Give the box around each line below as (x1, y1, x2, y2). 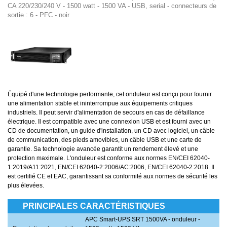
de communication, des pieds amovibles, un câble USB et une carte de (8, 136, 202, 144)
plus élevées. (8, 182, 44, 190)
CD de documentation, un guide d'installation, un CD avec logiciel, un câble (8, 127, 215, 135)
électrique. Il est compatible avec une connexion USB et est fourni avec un (8, 118, 211, 126)
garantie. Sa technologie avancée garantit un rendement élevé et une (8, 145, 198, 153)
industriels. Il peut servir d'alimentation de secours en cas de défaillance (8, 109, 205, 117)
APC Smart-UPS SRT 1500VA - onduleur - (85, 216, 201, 223)
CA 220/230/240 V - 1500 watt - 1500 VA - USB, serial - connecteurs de (8, 2, 216, 10)
